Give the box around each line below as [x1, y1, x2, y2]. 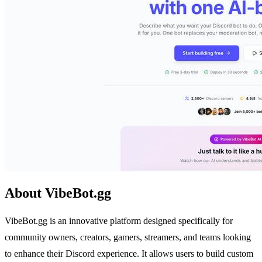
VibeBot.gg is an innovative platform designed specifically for [5, 215, 233, 226]
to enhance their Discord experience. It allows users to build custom [5, 248, 253, 258]
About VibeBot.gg [5, 185, 111, 201]
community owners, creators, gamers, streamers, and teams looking [5, 232, 251, 242]
